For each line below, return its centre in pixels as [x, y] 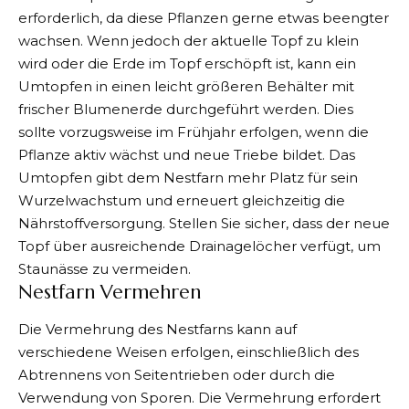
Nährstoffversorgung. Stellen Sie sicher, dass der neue [204, 224]
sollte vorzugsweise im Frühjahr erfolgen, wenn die [194, 132]
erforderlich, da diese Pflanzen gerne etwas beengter [204, 18]
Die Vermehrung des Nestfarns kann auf [157, 329]
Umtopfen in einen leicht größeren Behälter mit [186, 87]
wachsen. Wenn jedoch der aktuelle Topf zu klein [189, 41]
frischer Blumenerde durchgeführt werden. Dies [186, 110]
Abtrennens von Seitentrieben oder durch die [177, 374]
